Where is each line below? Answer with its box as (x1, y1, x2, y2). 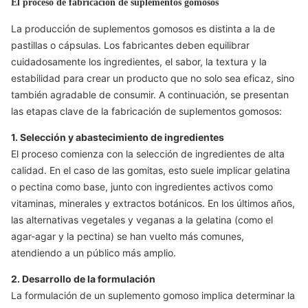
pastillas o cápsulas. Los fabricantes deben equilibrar (11, 39, 250, 51)
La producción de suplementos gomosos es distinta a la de (11, 23, 275, 34)
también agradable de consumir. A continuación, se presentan (11, 89, 289, 100)
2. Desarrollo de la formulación (11, 273, 155, 285)
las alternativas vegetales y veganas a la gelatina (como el (11, 214, 273, 225)
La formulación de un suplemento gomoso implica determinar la (11, 289, 295, 301)
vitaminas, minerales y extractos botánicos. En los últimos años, (11, 197, 295, 209)
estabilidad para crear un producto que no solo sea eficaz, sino (11, 72, 294, 84)
